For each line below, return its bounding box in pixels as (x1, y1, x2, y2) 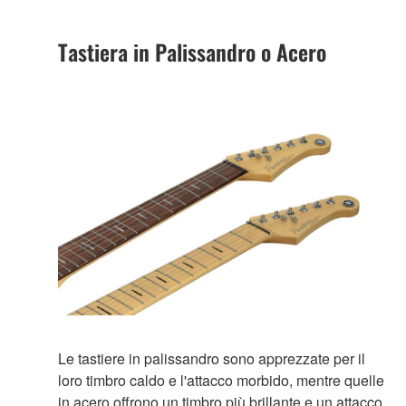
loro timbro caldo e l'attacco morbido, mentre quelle (58, 370, 384, 391)
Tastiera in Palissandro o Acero (58, 34, 326, 68)
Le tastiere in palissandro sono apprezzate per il (58, 348, 365, 370)
